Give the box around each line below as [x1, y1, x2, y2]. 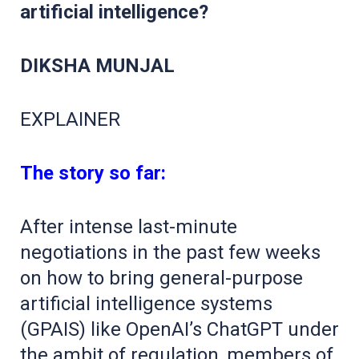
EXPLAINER [20, 108, 120, 131]
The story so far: [20, 162, 166, 185]
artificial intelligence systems [20, 292, 272, 316]
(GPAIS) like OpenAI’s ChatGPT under [20, 318, 339, 341]
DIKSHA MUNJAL [20, 54, 175, 78]
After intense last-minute [20, 216, 237, 239]
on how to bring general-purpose [20, 267, 303, 290]
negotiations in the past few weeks [20, 241, 321, 264]
